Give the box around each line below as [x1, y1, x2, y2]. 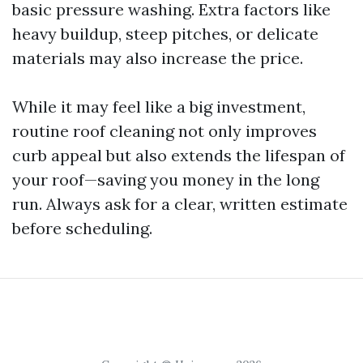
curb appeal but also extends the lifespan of [12, 145, 345, 165]
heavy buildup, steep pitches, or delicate [12, 23, 318, 44]
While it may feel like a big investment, [12, 96, 305, 117]
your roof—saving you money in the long [12, 169, 319, 190]
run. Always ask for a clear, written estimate [12, 194, 348, 214]
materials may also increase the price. [12, 48, 303, 68]
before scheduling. [12, 218, 152, 238]
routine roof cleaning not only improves [12, 121, 317, 141]
